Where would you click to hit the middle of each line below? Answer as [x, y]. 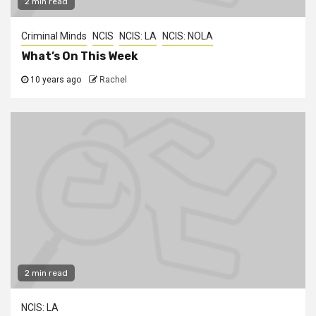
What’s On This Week [80, 56]
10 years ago [55, 80]
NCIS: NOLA [188, 36]
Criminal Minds [54, 36]
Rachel [113, 80]
